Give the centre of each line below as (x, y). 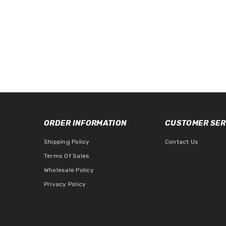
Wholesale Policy (69, 170)
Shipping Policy (67, 142)
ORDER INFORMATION (86, 123)
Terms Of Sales (67, 156)
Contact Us (182, 142)
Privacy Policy (65, 184)
